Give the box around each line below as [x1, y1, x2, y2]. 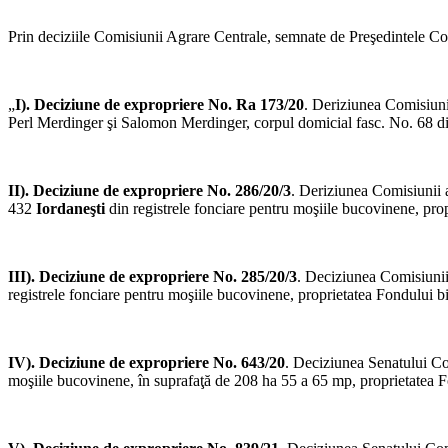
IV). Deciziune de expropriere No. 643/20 [8, 354, 285, 372]
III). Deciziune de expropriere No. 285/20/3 [8, 268, 297, 286]
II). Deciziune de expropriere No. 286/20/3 [8, 182, 291, 200]
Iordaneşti [36, 200, 105, 218]
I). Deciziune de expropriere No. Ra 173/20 [15, 96, 304, 114]
